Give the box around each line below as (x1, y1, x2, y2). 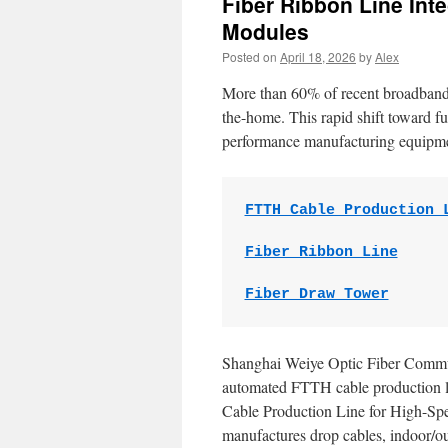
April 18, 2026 (280, 48, 356, 65)
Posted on (222, 48, 277, 65)
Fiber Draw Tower (244, 285, 389, 303)
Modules (222, 16, 309, 46)
